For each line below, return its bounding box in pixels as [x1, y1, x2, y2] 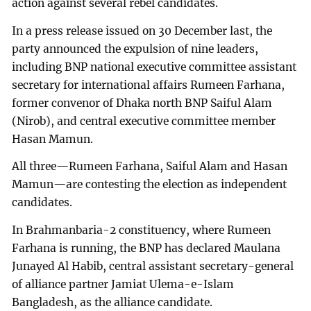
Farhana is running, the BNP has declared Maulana [12, 242, 281, 255]
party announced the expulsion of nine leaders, [12, 42, 259, 56]
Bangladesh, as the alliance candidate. [12, 296, 213, 310]
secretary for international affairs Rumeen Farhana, [12, 78, 285, 92]
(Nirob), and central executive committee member [12, 114, 276, 128]
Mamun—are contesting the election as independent [12, 178, 287, 192]
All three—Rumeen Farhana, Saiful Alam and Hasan [12, 160, 288, 174]
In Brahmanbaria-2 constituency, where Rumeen [12, 224, 271, 237]
